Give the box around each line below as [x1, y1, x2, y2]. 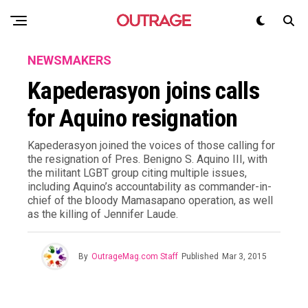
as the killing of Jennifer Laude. [27, 208, 178, 221]
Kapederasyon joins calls [27, 76, 259, 105]
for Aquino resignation [27, 104, 238, 133]
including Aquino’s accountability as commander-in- [27, 180, 272, 193]
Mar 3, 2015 [222, 252, 267, 261]
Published [181, 252, 219, 261]
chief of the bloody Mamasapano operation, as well [27, 194, 273, 207]
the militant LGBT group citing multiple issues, [27, 166, 247, 179]
